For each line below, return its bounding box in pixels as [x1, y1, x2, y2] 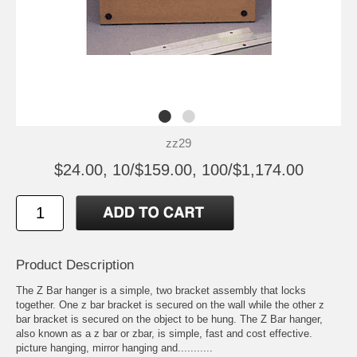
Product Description [16, 257, 134, 273]
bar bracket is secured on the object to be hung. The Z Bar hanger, [16, 312, 323, 325]
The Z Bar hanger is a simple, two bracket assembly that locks [16, 284, 306, 296]
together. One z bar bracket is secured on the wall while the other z [16, 298, 324, 311]
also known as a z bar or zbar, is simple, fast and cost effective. [16, 327, 312, 339]
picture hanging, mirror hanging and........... [16, 341, 213, 354]
